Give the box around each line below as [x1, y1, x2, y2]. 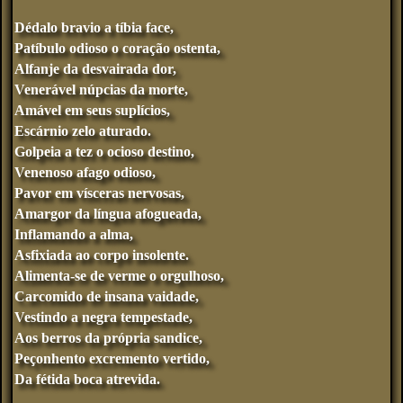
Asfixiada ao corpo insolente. [14, 246, 189, 263]
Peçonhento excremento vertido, [14, 350, 210, 366]
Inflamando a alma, [14, 226, 133, 242]
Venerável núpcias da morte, [14, 81, 188, 97]
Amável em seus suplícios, [14, 102, 170, 118]
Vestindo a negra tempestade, [14, 309, 193, 325]
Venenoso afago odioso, [14, 164, 156, 180]
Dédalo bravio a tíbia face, [14, 19, 174, 35]
